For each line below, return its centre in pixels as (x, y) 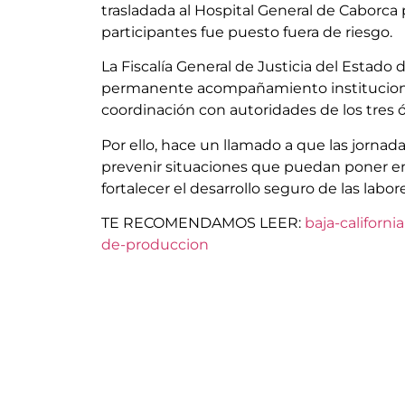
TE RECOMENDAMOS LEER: (201, 222)
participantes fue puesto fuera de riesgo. (247, 32)
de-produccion (155, 244)
